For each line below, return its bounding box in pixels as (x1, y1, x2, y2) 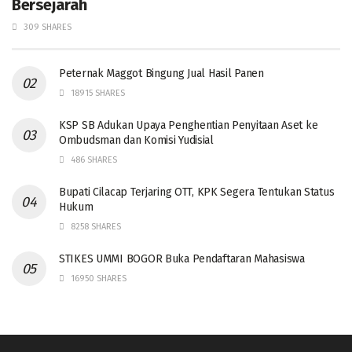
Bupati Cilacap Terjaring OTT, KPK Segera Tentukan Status (59, 185, 335, 200)
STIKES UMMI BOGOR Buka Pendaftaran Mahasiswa (59, 252, 305, 266)
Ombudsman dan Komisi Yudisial (59, 134, 214, 148)
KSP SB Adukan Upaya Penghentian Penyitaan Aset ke (59, 119, 318, 133)
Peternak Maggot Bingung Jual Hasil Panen (59, 67, 264, 81)
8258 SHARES (68, 222, 121, 233)
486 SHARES (68, 155, 117, 166)
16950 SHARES (68, 273, 126, 284)
